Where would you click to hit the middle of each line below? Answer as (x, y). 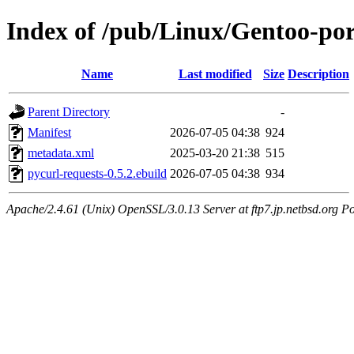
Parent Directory (69, 111)
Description (318, 73)
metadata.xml (61, 153)
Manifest (49, 132)
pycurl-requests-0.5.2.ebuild (97, 173)
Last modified (215, 73)
